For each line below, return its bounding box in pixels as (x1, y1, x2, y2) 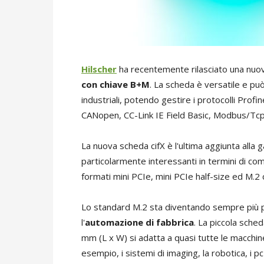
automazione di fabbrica (85, 216, 194, 229)
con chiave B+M (81, 78, 150, 91)
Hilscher (81, 63, 117, 75)
